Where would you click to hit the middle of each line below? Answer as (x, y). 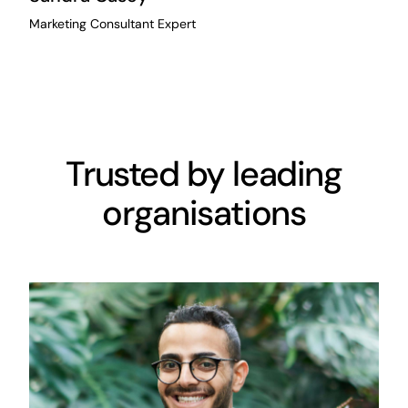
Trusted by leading (204, 174)
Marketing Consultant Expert (112, 24)
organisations (204, 214)
